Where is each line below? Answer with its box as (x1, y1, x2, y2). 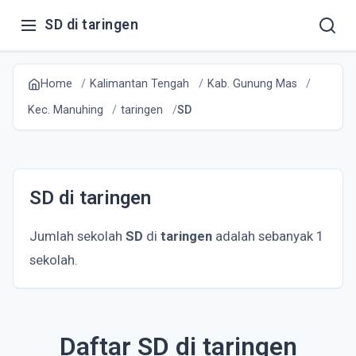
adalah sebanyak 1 (212, 228, 323, 244)
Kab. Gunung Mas (207, 77, 298, 91)
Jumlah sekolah (29, 228, 126, 244)
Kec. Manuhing (27, 103, 103, 117)
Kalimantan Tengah (90, 77, 190, 91)
